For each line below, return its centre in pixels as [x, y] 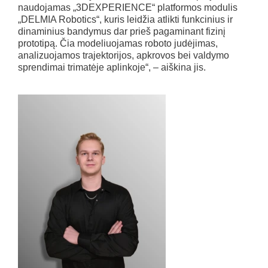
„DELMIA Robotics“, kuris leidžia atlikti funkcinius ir [125, 19]
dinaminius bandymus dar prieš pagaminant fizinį [122, 31]
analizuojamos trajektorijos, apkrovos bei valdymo [124, 55]
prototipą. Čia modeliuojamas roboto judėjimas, [118, 43]
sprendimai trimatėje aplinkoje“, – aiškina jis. [112, 67]
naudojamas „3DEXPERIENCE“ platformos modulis [128, 7]
